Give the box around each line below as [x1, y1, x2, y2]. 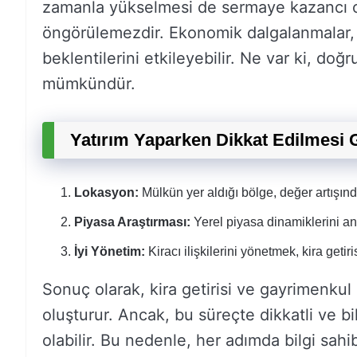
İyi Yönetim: [74, 245, 145, 258]
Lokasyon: [74, 186, 139, 199]
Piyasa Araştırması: [74, 215, 190, 229]
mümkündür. [42, 74, 135, 93]
